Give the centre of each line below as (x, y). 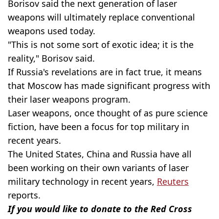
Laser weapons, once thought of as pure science (108, 113)
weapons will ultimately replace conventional (101, 17)
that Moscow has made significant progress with (109, 85)
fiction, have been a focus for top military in (99, 126)
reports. (24, 195)
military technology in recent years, (82, 181)
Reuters (173, 181)
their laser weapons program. (69, 99)
